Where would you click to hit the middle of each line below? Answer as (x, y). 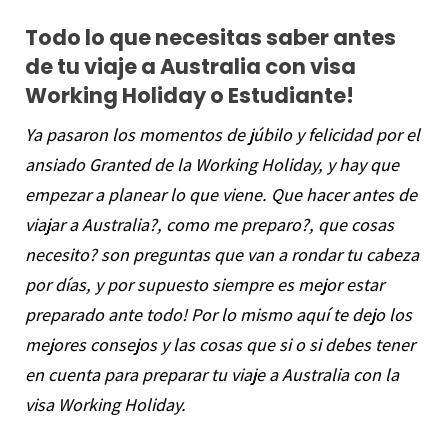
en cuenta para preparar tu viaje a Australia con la (211, 374)
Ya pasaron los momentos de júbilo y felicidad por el (222, 134)
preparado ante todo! (105, 314)
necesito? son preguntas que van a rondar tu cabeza (221, 254)
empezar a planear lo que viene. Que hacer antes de (220, 194)
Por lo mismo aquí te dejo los (301, 314)
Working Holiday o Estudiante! (189, 95)
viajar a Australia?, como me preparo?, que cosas (209, 224)
